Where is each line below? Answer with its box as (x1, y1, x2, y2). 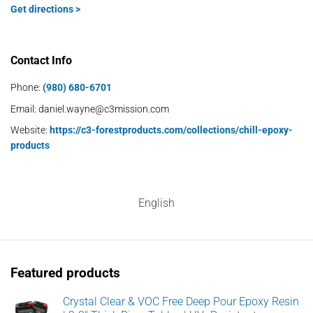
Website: (10, 124, 48, 136)
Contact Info (10, 54, 72, 68)
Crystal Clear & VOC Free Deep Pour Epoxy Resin (63, 295, 299, 309)
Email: (10, 103, 36, 115)
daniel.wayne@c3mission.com (38, 103, 169, 115)
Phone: (10, 82, 41, 94)
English (138, 196, 175, 210)
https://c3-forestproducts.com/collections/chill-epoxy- (50, 124, 293, 136)
